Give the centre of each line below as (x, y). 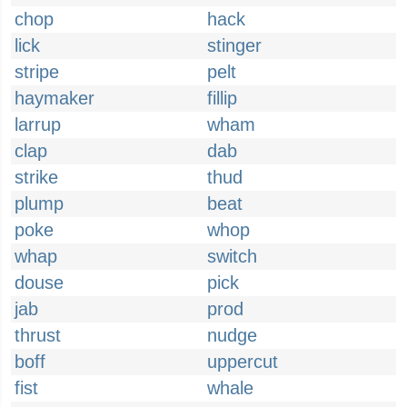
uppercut (243, 362)
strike (36, 177)
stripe (37, 72)
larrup (38, 124)
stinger (234, 45)
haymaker (55, 98)
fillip (222, 98)
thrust (38, 335)
